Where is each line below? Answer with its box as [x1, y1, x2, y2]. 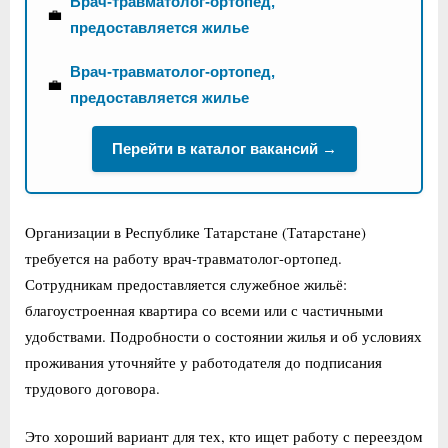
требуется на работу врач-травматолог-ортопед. [25, 247, 342, 268]
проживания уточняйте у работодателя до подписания [25, 351, 382, 372]
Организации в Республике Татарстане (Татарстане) [25, 221, 366, 242]
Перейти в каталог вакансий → [111, 139, 337, 157]
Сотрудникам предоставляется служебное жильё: [25, 273, 347, 294]
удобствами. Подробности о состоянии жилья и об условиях [25, 325, 422, 346]
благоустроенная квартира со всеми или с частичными [25, 299, 383, 320]
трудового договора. [25, 377, 160, 398]
